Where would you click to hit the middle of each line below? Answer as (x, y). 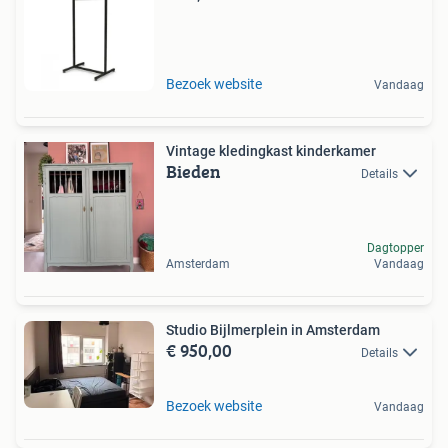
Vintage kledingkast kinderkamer (271, 151)
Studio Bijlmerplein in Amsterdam (273, 330)
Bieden (193, 172)
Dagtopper (395, 248)
